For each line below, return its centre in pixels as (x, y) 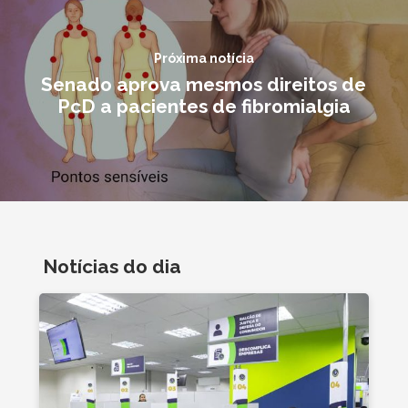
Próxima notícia (204, 58)
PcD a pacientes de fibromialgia (204, 106)
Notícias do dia (112, 267)
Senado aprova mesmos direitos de (204, 84)
